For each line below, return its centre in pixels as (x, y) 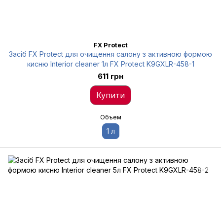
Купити (110, 95)
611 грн (110, 76)
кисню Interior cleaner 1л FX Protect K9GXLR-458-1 (110, 64)
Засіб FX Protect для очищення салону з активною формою (110, 54)
